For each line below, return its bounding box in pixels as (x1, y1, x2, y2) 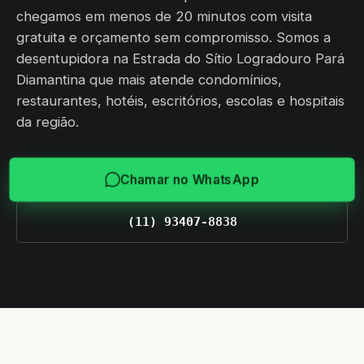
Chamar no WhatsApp (122, 171, 257, 188)
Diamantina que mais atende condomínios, (16, 71, 282, 88)
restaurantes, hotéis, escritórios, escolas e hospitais (16, 93, 344, 109)
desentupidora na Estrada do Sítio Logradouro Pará (16, 50, 344, 67)
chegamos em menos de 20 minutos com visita (16, 8, 312, 24)
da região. (16, 114, 79, 130)
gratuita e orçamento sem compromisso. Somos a (16, 29, 331, 45)
